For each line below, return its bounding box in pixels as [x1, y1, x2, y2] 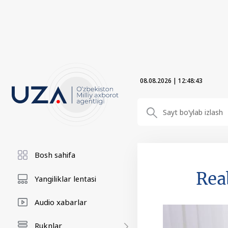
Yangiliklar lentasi [35, 174, 96, 184]
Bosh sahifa [35, 150, 75, 160]
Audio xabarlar [35, 197, 87, 207]
